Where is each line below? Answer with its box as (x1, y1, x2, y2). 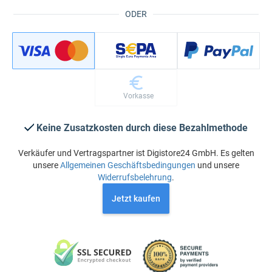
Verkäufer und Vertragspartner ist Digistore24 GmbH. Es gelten (18, 148, 254, 158)
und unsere (195, 160, 239, 170)
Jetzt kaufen (112, 194, 160, 203)
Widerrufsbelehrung (98, 172, 172, 182)
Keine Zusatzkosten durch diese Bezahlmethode (36, 122, 248, 134)
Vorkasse (123, 92, 154, 101)
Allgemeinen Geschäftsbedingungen (60, 160, 195, 170)
